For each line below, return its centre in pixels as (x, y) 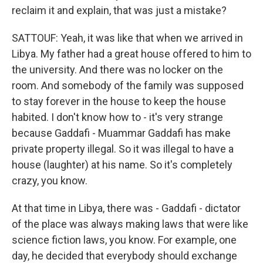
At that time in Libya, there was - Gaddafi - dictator (126, 208)
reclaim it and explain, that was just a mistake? (119, 11)
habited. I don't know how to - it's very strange (117, 117)
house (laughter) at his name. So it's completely (122, 165)
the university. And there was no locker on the (117, 70)
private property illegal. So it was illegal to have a (123, 149)
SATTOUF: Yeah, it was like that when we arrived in (127, 38)
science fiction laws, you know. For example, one (124, 240)
